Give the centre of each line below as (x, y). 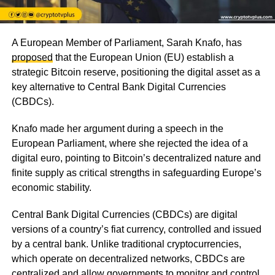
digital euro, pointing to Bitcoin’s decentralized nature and (136, 158)
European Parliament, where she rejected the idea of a (130, 143)
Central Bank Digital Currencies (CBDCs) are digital (124, 214)
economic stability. (51, 187)
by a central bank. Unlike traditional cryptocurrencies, (126, 244)
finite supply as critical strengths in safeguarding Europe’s (136, 172)
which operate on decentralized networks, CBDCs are (128, 258)
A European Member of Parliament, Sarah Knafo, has (126, 42)
